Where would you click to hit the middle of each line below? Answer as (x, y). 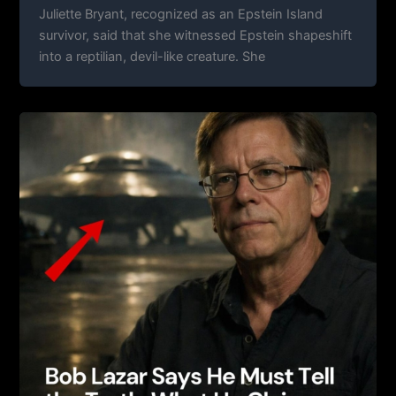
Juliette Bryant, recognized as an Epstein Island (181, 14)
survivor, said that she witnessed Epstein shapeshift (196, 35)
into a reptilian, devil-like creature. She (152, 56)
